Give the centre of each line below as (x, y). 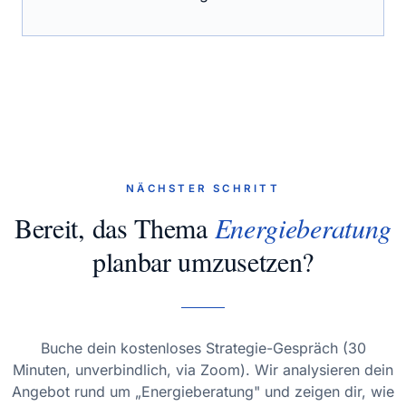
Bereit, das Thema (114, 227)
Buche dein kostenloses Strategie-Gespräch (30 (203, 348)
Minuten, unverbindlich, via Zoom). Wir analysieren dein (203, 370)
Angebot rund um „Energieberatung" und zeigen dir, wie (203, 391)
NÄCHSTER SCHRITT (203, 188)
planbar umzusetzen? (203, 261)
